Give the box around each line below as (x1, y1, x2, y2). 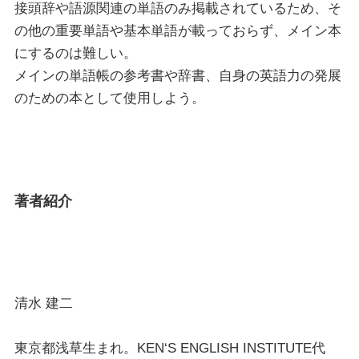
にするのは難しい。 (14, 45, 137, 61)
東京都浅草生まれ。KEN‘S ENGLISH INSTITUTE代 (14, 340, 325, 356)
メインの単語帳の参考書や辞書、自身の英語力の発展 (14, 67, 341, 83)
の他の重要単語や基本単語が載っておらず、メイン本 (14, 22, 341, 38)
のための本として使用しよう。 (14, 90, 205, 106)
